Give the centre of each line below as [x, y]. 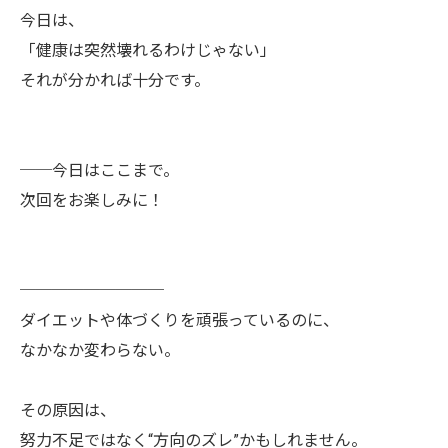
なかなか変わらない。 [100, 350]
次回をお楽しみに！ [92, 200]
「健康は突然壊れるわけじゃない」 [148, 50]
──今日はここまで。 [99, 170]
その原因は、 [68, 410]
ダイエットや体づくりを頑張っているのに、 [179, 320]
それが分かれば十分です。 [115, 80]
